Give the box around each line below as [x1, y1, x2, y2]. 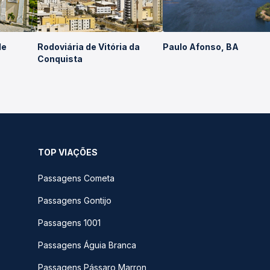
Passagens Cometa [38, 173, 115, 183]
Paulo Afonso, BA [163, 42, 239, 52]
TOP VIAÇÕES [38, 147, 98, 157]
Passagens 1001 [38, 218, 101, 228]
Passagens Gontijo [38, 195, 111, 206]
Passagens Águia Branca [38, 240, 136, 250]
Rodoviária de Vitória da [37, 42, 140, 52]
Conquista [37, 54, 83, 64]
